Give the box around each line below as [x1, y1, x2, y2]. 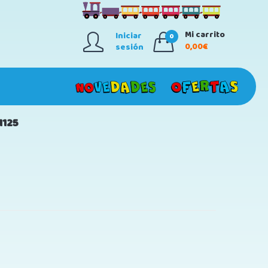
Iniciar [115, 29, 142, 42]
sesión [115, 41, 144, 54]
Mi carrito [185, 28, 225, 41]
